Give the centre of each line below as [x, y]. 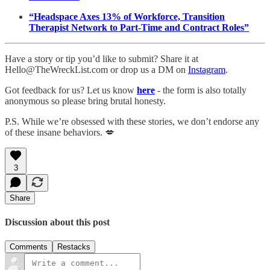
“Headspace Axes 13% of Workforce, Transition [127, 16]
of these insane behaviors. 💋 [60, 132]
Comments [29, 247]
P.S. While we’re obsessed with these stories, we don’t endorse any [132, 121]
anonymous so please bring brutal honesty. [85, 101]
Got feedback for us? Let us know [71, 90]
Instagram [207, 69]
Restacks [74, 247]
